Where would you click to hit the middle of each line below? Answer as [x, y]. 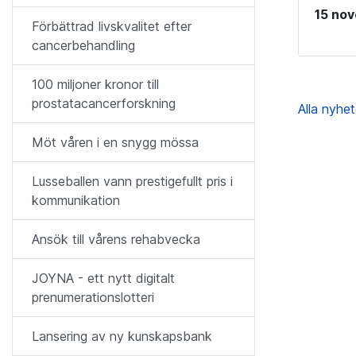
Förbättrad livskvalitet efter [112, 26]
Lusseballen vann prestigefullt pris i [132, 181]
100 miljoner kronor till [95, 84]
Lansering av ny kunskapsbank [122, 336]
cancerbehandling [83, 45]
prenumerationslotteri [93, 297]
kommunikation [76, 200]
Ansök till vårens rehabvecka [116, 239]
